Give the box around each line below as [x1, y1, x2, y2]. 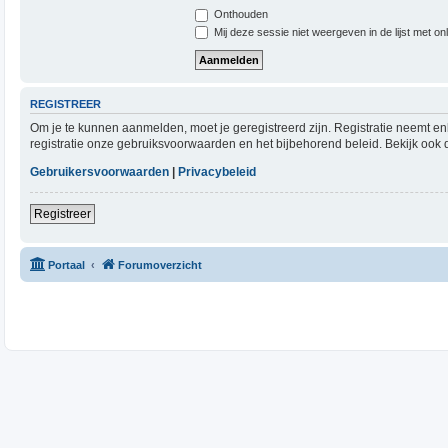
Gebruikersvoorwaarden [30, 164, 170, 179]
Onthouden [211, 8, 269, 20]
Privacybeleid [178, 164, 257, 179]
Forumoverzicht [118, 258, 203, 271]
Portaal [48, 258, 86, 271]
